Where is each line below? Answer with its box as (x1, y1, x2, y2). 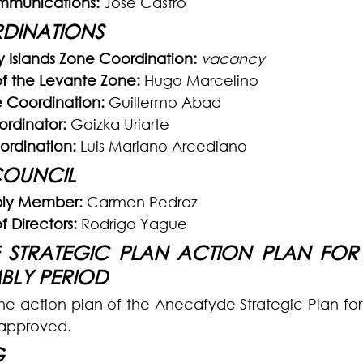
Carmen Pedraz (87, 193, 198, 211)
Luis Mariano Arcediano (76, 137, 247, 155)
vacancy (201, 49, 265, 67)
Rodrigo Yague (77, 215, 187, 233)
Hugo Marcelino (140, 71, 258, 89)
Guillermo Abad (105, 93, 221, 111)
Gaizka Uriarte (66, 115, 169, 133)
